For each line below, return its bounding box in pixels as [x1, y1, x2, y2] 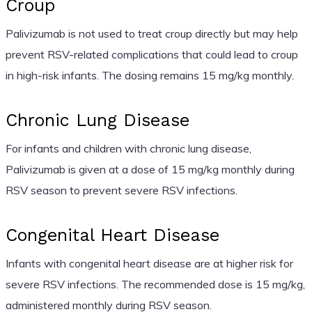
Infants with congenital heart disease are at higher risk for [5, 256, 293, 270]
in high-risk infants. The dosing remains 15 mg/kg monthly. [5, 68, 294, 82]
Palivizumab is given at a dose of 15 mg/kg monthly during [5, 162, 295, 176]
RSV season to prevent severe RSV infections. [5, 182, 237, 197]
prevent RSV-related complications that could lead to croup [5, 47, 298, 61]
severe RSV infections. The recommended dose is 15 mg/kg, [5, 276, 305, 291]
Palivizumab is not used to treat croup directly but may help [5, 26, 298, 40]
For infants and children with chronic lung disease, [5, 141, 251, 155]
